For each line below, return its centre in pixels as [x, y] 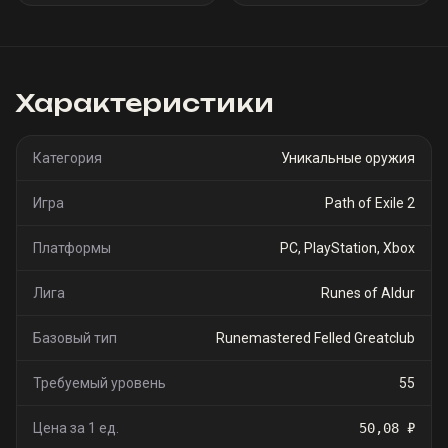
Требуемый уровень [99, 383]
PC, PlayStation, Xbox [347, 248]
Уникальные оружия [348, 158]
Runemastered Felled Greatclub [315, 338]
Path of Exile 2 [370, 203]
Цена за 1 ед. [76, 428]
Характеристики [145, 103]
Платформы [72, 248]
